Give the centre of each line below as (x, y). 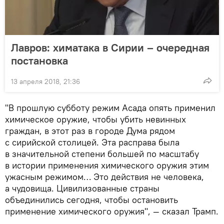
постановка (39, 60)
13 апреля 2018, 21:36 (45, 81)
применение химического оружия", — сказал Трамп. (112, 211)
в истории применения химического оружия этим (107, 165)
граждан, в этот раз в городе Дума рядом (90, 130)
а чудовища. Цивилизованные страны (82, 188)
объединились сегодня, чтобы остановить (91, 199)
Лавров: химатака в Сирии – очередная (110, 47)
